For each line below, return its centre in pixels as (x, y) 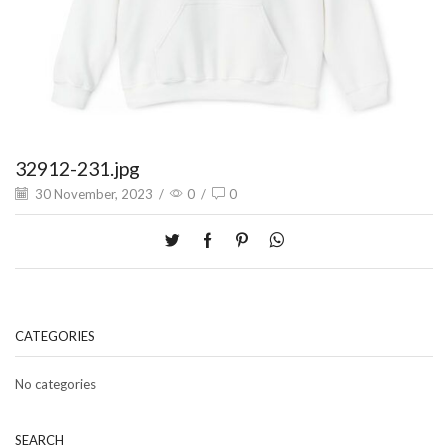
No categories (55, 383)
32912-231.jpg (77, 168)
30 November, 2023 (92, 194)
